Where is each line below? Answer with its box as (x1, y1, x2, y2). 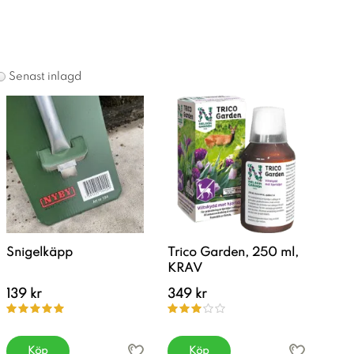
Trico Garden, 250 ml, (168, 247, 299, 259)
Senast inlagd (9, 71, 81, 82)
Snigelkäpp (6, 247, 73, 259)
